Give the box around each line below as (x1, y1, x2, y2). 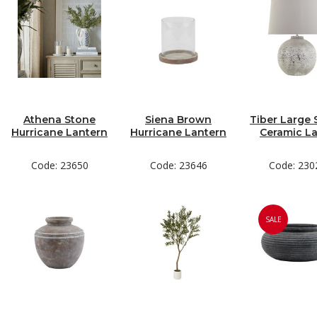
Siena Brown (145, 113, 212, 126)
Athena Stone (23, 113, 96, 126)
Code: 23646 (149, 158, 207, 172)
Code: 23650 (30, 158, 88, 172)
